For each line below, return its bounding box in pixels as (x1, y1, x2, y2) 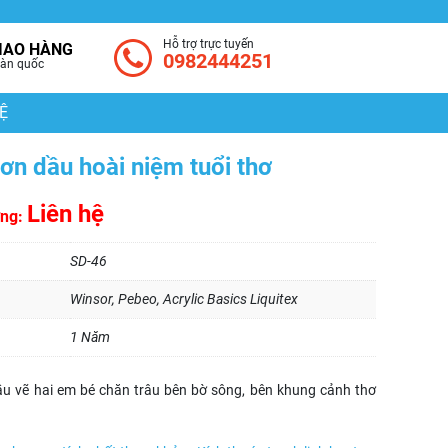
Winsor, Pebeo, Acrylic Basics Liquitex (70, 291, 298, 307)
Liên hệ (27, 200, 104, 228)
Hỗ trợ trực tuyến (162, 37, 254, 51)
